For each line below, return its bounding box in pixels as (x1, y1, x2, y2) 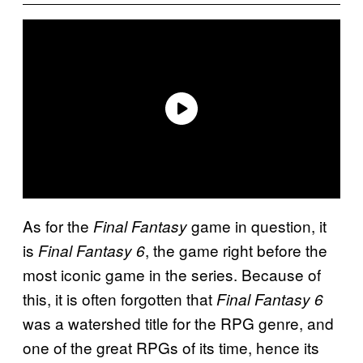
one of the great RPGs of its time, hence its (23, 335, 319, 358)
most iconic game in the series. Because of (23, 263, 321, 285)
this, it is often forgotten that (23, 287, 216, 310)
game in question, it (187, 214, 327, 237)
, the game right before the (145, 238, 327, 261)
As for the (23, 214, 93, 237)
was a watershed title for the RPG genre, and (23, 311, 334, 334)
